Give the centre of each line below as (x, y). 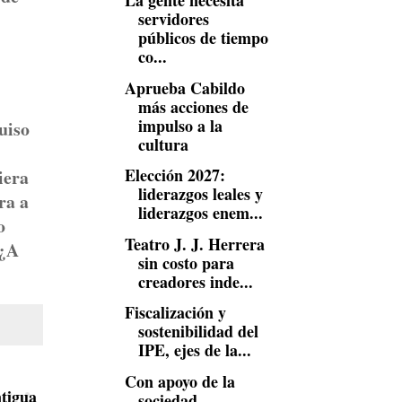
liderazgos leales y (200, 194)
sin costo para (186, 262)
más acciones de (193, 106)
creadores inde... (195, 281)
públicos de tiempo (203, 38)
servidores (173, 19)
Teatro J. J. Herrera (194, 244)
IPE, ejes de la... (194, 350)
